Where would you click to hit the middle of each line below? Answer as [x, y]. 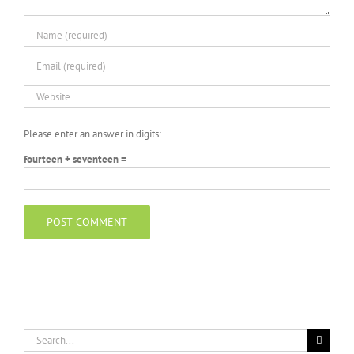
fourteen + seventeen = [75, 160]
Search [38, 336]
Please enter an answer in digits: [92, 134]
